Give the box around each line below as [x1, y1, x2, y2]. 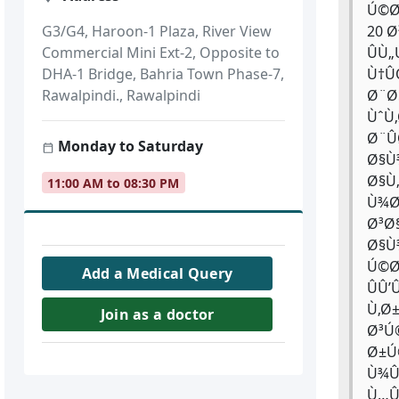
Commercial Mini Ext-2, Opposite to [42, 43, 281, 63]
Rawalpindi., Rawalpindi [42, 85, 201, 106]
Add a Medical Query [81, 264, 233, 284]
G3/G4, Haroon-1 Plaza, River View [42, 21, 273, 42]
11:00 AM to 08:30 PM [47, 174, 180, 191]
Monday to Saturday [54, 136, 204, 157]
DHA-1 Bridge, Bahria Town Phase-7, [42, 64, 285, 85]
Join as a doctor [100, 305, 215, 325]
